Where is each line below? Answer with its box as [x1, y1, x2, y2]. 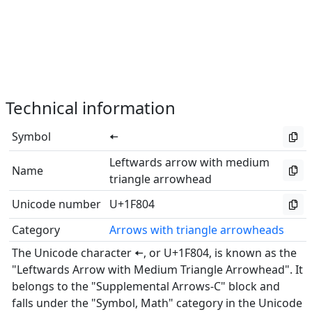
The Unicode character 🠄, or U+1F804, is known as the [12, 245, 297, 260]
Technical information [6, 96, 175, 119]
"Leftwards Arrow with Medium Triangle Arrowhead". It [12, 262, 303, 277]
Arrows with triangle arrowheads [109, 222, 284, 237]
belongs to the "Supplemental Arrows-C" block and [12, 279, 280, 294]
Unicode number [12, 196, 101, 212]
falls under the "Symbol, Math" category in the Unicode [12, 295, 302, 311]
